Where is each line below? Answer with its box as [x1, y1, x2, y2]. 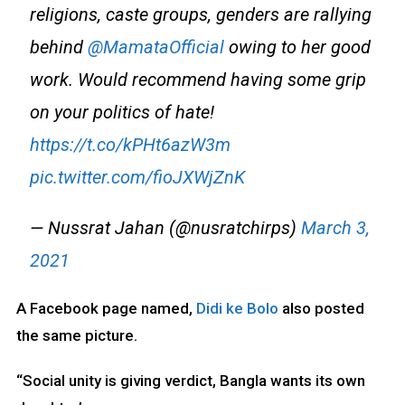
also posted [281, 299, 364, 318]
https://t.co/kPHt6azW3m [29, 134, 231, 156]
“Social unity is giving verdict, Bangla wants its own [15, 372, 365, 391]
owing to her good [223, 36, 371, 59]
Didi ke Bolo [195, 299, 282, 318]
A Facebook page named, [15, 299, 196, 318]
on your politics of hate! [29, 101, 214, 124]
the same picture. [15, 326, 137, 345]
